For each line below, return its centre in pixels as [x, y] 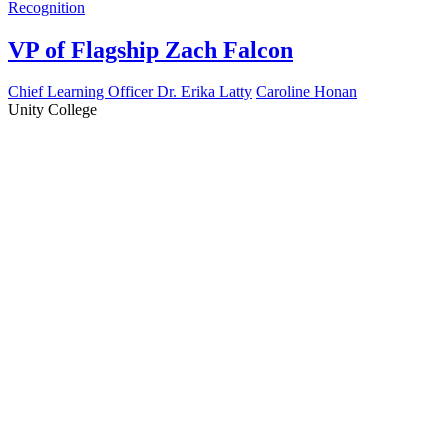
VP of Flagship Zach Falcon [150, 49]
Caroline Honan [306, 92]
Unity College [52, 110]
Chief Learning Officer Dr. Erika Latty [130, 92]
